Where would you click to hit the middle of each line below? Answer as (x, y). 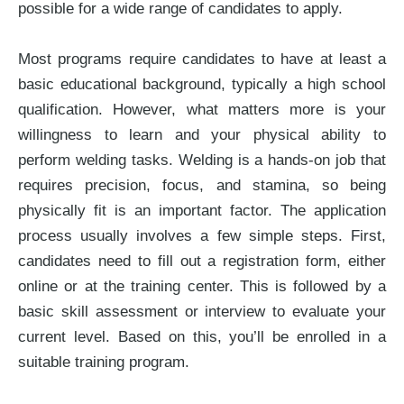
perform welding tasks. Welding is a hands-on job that (202, 161)
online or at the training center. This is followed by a (202, 287)
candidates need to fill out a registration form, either (202, 262)
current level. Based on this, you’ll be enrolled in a (202, 337)
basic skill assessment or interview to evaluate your (202, 312)
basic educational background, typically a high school (202, 85)
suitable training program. (104, 363)
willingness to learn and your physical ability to (202, 135)
